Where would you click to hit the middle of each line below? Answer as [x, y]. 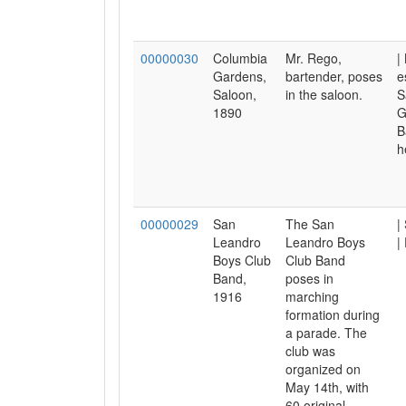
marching [312, 296]
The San [310, 224]
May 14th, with [327, 387]
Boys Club [242, 260]
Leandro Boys [325, 242]
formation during [333, 314]
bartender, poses [334, 76]
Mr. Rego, [314, 58]
